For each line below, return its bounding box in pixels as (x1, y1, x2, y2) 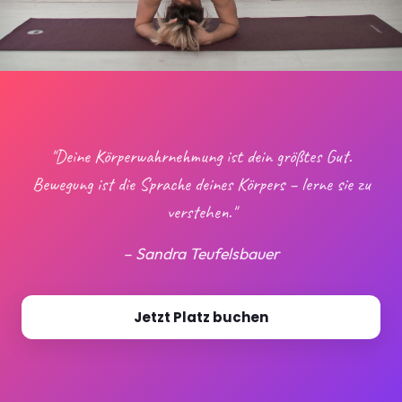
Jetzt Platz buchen (134, 308, 268, 328)
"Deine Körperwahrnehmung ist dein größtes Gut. (50, 144, 352, 169)
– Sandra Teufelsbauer (123, 243, 279, 265)
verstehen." (166, 200, 236, 224)
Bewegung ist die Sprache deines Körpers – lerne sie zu (31, 172, 371, 197)
